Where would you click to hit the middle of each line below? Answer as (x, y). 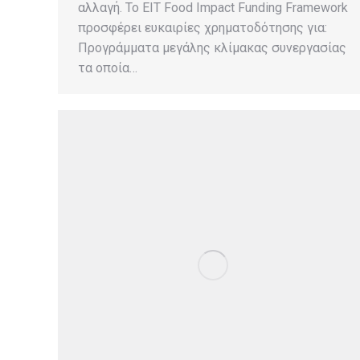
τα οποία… (108, 68)
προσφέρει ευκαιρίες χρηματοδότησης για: (202, 28)
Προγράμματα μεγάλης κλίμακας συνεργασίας (212, 48)
